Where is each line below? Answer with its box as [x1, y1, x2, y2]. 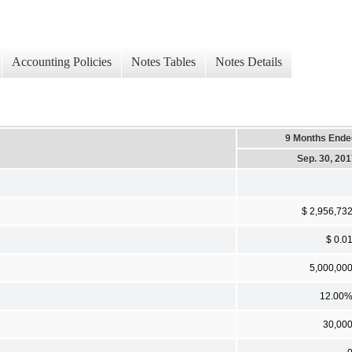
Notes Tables [131, 55, 196, 69]
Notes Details [215, 55, 282, 69]
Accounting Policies [12, 55, 112, 69]
